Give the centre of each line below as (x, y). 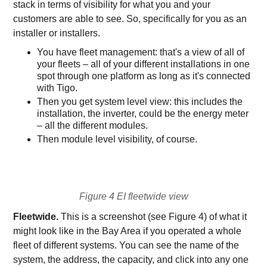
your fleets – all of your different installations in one (144, 64)
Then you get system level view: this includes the (140, 102)
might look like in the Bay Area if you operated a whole (128, 231)
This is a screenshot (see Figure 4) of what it (153, 217)
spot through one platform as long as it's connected (144, 76)
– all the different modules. (93, 125)
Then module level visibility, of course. (117, 139)
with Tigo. (58, 88)
